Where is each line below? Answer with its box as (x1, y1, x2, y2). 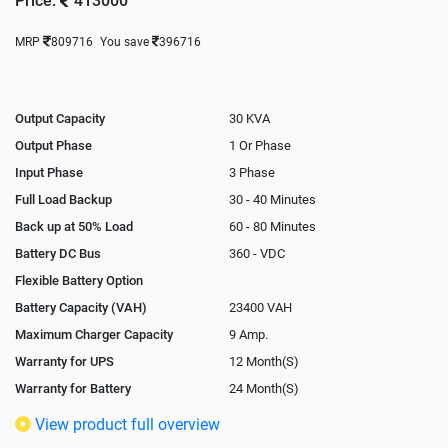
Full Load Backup (15, 191, 112, 207)
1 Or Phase (228, 137, 291, 153)
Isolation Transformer (15, 407, 141, 423)
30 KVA (228, 110, 270, 126)
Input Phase (15, 164, 83, 180)
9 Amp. (228, 326, 268, 342)
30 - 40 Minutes (228, 191, 316, 207)
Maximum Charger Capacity (15, 326, 173, 342)
